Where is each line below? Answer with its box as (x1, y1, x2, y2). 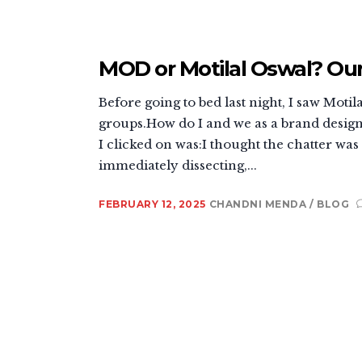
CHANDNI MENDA (208, 197, 309, 210)
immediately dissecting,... (99, 157, 257, 173)
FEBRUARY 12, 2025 (99, 197, 206, 210)
